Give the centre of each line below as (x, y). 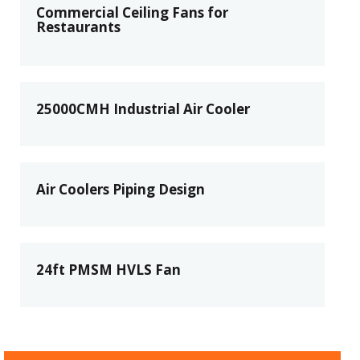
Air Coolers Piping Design (121, 189)
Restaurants (78, 27)
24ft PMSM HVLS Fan (108, 270)
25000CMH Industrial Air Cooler (143, 109)
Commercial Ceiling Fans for (132, 12)
